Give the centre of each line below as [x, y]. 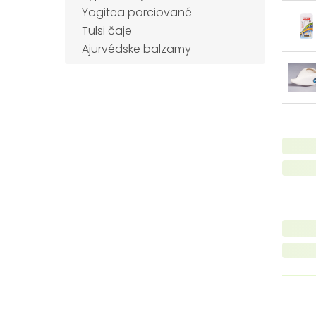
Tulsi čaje [107, 31]
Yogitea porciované [137, 12]
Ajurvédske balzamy [136, 49]
